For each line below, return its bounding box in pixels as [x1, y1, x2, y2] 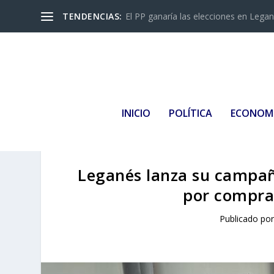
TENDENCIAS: [62, 10, 122, 22]
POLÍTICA [169, 106, 212, 120]
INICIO [122, 106, 150, 120]
